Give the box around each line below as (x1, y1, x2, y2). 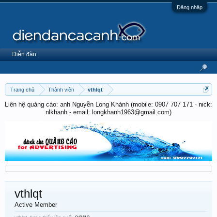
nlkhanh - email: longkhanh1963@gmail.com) (46, 108, 171, 116)
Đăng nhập (177, 4, 202, 10)
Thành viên (48, 87, 74, 93)
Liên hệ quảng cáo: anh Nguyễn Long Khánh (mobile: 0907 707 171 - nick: (5, 101, 212, 108)
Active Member (15, 201, 57, 208)
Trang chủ (10, 87, 34, 93)
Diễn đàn (12, 51, 36, 58)
